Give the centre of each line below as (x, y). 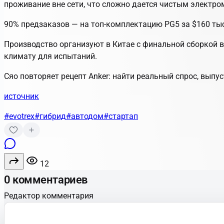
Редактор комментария (49, 195)
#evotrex (19, 116)
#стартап (121, 116)
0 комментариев (46, 180)
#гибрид (50, 116)
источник (21, 96)
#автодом (85, 116)
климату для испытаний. (50, 56)
